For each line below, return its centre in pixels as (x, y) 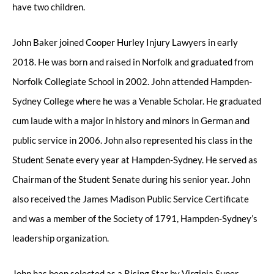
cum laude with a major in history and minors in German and (131, 120)
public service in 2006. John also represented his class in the (132, 140)
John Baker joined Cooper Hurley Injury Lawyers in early (125, 42)
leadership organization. (61, 238)
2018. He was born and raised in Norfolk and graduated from (133, 61)
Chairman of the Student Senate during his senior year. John (131, 179)
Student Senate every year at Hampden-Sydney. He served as (135, 159)
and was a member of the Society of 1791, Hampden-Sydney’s (135, 218)
